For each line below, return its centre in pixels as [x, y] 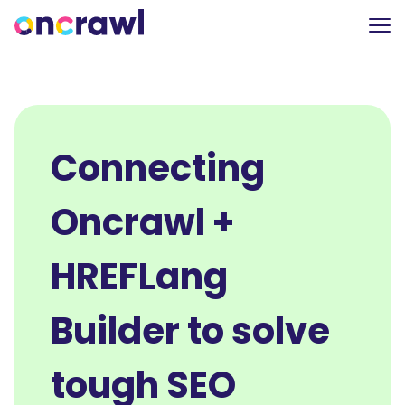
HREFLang [139, 277]
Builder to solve [190, 331]
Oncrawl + [142, 222]
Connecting [158, 168]
